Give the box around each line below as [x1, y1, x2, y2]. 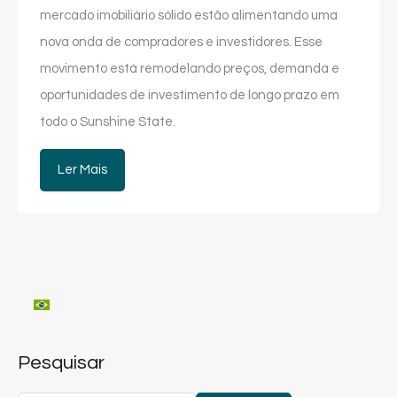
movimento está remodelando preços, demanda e [40, 61, 339, 75]
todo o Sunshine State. [40, 114, 175, 128]
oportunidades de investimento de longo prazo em [40, 88, 339, 102]
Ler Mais [58, 162, 107, 176]
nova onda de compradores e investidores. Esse [40, 35, 323, 49]
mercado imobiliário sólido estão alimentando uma [40, 8, 338, 22]
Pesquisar [18, 352, 105, 373]
